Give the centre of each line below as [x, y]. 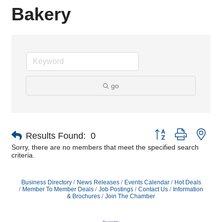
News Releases [98, 182]
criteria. [23, 155]
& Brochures [83, 196]
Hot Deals [188, 182]
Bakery [41, 14]
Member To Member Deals [58, 189]
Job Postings [116, 189]
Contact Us [153, 189]
